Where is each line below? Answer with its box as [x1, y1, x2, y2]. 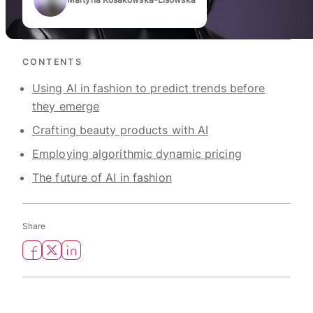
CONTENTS [22, 56, 83, 67]
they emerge [32, 99, 100, 113]
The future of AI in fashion [32, 170, 172, 184]
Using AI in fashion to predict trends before [32, 80, 265, 95]
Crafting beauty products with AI [32, 122, 209, 137]
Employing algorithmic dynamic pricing [32, 146, 242, 161]
